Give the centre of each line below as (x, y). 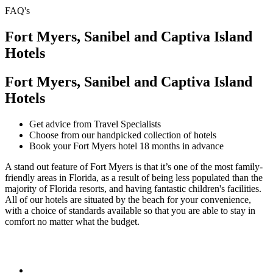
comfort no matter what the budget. (72, 221)
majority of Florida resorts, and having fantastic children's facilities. (133, 188)
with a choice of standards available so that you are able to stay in (130, 210)
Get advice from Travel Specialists (95, 124)
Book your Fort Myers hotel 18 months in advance (126, 146)
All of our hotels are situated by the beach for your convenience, (128, 199)
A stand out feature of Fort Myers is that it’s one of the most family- (134, 166)
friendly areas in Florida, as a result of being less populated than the (134, 177)
